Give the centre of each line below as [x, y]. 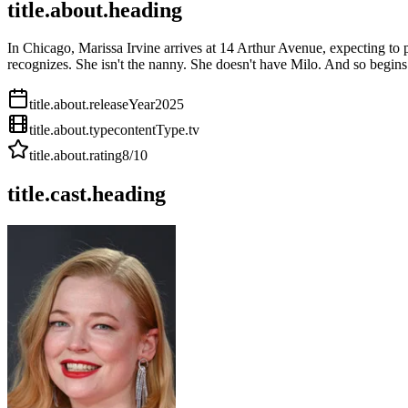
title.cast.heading [87, 194]
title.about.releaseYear [92, 105]
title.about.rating [76, 156]
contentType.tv [157, 130]
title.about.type [71, 130]
